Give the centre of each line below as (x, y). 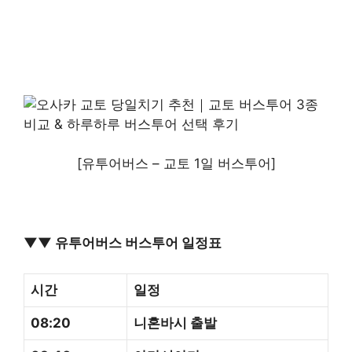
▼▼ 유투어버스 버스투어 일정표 (123, 243)
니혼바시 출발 (175, 323)
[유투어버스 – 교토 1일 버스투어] (176, 164)
